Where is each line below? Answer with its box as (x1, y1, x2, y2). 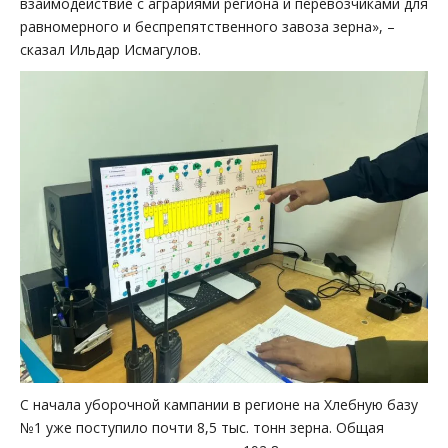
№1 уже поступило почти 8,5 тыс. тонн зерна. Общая (20, 418, 384, 438)
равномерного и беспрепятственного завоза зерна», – (20, 16, 395, 36)
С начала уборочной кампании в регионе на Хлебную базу (20, 395, 418, 415)
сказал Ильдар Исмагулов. (20, 39, 201, 59)
